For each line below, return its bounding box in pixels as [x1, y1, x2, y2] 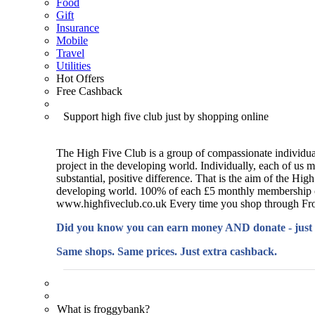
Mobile [56, 34, 88, 46]
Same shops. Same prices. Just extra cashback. [56, 245, 277, 257]
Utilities [56, 60, 91, 72]
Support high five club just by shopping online [63, 110, 269, 122]
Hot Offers [56, 72, 104, 84]
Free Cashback [56, 85, 122, 97]
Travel [56, 47, 84, 59]
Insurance [56, 22, 99, 34]
